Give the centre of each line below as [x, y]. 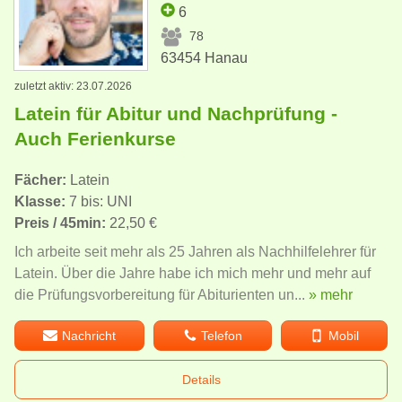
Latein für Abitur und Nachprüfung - [176, 113]
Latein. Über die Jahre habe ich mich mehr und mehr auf [192, 273]
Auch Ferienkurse [95, 138]
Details [201, 379]
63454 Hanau [205, 57]
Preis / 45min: [60, 223]
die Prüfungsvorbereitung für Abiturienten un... [162, 294]
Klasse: [40, 201]
